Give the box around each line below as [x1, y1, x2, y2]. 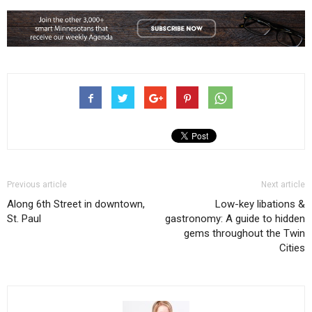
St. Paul [7, 212, 41, 225]
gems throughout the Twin [184, 226, 305, 240]
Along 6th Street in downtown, [7, 197, 145, 210]
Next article [261, 179, 305, 189]
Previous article [7, 179, 67, 189]
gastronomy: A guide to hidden [165, 212, 305, 225]
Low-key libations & [215, 197, 305, 210]
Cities [279, 241, 305, 254]
